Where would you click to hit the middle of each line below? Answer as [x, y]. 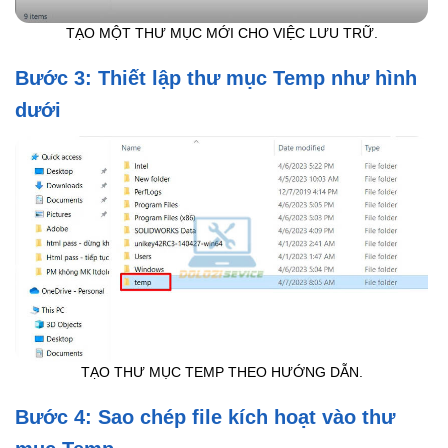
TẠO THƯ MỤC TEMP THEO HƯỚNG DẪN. [221, 373]
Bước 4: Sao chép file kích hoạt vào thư [205, 417]
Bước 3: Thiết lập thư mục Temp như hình [216, 77]
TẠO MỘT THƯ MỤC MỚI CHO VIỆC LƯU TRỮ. [221, 34]
